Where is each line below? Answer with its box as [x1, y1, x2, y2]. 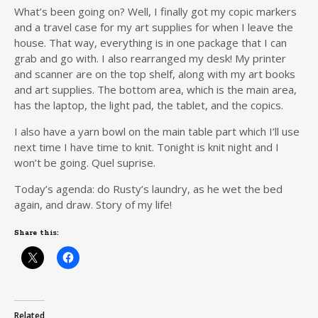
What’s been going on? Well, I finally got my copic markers [14, 4, 297, 18]
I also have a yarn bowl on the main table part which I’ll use [14, 124, 300, 138]
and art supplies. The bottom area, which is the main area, [14, 82, 297, 97]
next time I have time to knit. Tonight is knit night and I [14, 140, 279, 154]
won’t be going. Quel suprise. [14, 155, 155, 170]
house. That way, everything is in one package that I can [14, 35, 287, 50]
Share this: [14, 228, 59, 238]
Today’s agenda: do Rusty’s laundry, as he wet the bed [14, 182, 283, 196]
